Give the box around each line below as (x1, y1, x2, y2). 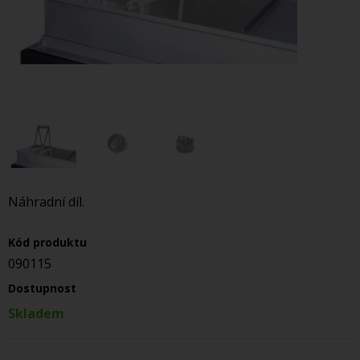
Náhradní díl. (8, 193, 84, 211)
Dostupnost (8, 280, 76, 296)
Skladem (8, 305, 64, 322)
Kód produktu (8, 235, 87, 250)
